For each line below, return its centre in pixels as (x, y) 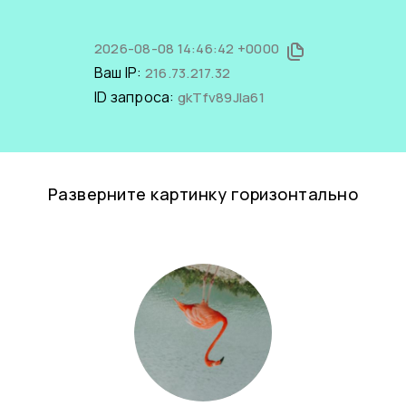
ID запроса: (135, 97)
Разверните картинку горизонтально (203, 194)
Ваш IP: (119, 72)
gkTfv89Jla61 (221, 97)
